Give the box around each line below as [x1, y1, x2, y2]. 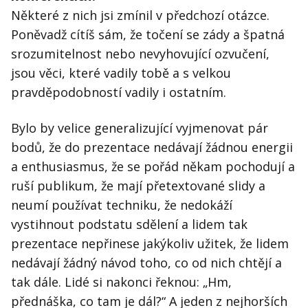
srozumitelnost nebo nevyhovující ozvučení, [11, 45, 269, 63]
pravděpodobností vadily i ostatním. [11, 84, 226, 101]
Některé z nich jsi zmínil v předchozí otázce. [11, 7, 269, 24]
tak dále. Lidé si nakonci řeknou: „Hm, [11, 274, 232, 291]
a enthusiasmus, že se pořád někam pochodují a [11, 158, 295, 175]
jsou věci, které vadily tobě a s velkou [11, 65, 231, 82]
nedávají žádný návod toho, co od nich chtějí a [11, 254, 282, 272]
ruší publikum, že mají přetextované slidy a [11, 177, 265, 195]
